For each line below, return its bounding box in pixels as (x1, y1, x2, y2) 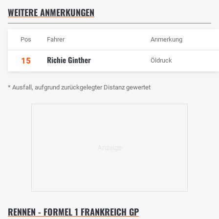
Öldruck (151, 57, 172, 65)
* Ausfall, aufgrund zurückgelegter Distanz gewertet (8, 84, 151, 91)
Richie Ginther (47, 54, 91, 66)
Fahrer (47, 36, 65, 44)
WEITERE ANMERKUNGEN (8, 6, 94, 19)
